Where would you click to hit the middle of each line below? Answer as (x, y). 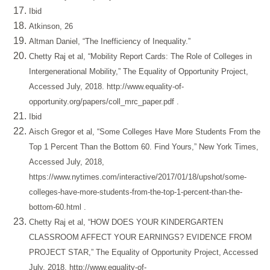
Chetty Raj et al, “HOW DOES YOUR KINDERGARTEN (126, 222)
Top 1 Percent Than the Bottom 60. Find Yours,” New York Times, (144, 147)
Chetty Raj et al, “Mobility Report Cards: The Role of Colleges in (140, 57)
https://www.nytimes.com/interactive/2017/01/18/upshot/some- (138, 177)
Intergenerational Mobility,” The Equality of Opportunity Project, (139, 72)
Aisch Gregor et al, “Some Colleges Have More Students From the (145, 132)
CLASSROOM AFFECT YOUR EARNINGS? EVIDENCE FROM (140, 237)
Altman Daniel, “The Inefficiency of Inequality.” (110, 42)
